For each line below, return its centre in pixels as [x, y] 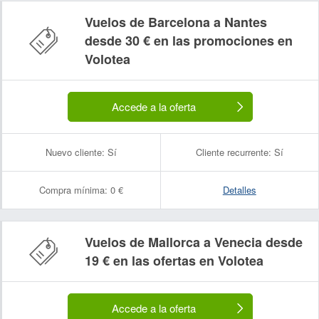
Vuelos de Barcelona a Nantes [176, 22]
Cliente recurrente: [233, 152]
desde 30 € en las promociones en [189, 41]
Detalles [239, 190]
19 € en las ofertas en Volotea [174, 261]
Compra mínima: [73, 190]
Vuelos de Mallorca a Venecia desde [194, 242]
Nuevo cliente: [75, 152]
